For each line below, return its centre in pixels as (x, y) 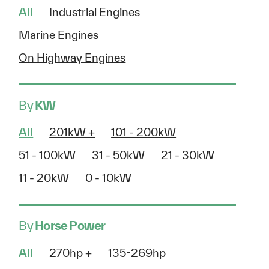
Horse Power (69, 226)
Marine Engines (59, 35)
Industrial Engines (95, 12)
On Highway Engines (72, 57)
